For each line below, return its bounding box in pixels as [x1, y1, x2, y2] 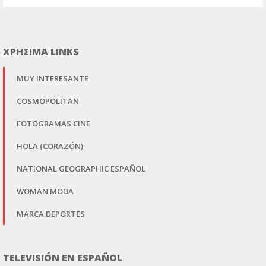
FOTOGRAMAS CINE [17, 118, 90, 129]
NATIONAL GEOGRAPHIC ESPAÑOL [17, 163, 145, 175]
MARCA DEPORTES [17, 208, 85, 220]
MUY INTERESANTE [17, 73, 88, 84]
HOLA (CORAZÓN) [17, 141, 83, 152]
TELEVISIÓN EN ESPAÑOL [3, 251, 122, 265]
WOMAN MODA [17, 186, 74, 197]
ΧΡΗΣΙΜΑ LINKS [3, 45, 79, 59]
